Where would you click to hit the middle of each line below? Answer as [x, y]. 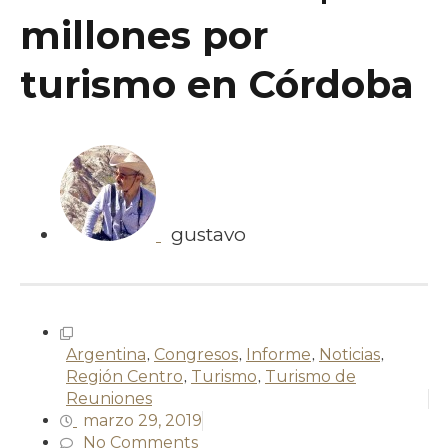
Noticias [349, 354]
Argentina [106, 354]
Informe [278, 354]
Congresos [196, 354]
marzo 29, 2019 [142, 420]
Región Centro [124, 376]
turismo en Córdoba [217, 84]
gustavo [208, 234]
